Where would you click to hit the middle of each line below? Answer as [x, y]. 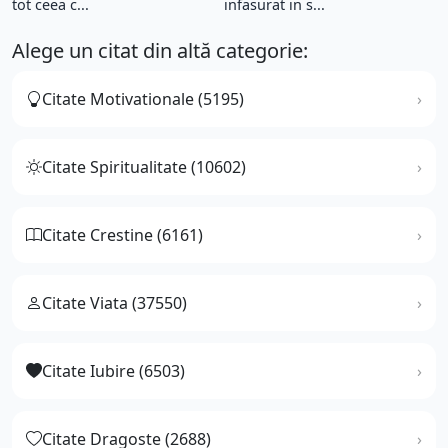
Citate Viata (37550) [114, 302]
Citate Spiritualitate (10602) [144, 166]
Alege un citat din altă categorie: [160, 50]
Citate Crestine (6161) [122, 234]
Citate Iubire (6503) [113, 370]
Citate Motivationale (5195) [143, 98]
